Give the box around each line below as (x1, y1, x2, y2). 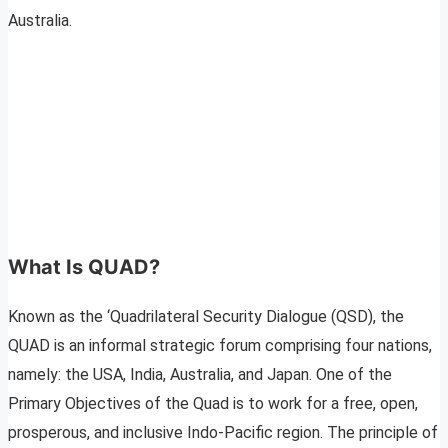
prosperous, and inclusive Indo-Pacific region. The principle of (8, 423, 438, 443)
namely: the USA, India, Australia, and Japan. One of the (8, 365, 392, 385)
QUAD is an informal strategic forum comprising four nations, (8, 336, 432, 356)
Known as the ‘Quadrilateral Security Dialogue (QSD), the (8, 307, 404, 327)
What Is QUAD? (8, 255, 160, 280)
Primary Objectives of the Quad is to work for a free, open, (8, 394, 418, 414)
